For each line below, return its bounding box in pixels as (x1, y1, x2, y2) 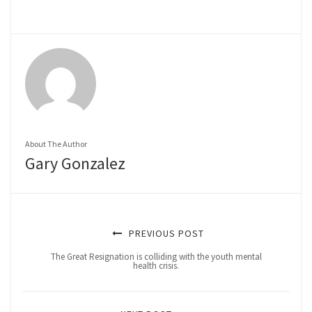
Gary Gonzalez (25, 153, 125, 175)
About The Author (25, 139, 87, 150)
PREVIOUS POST (125, 227, 204, 240)
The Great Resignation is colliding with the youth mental (50, 251, 262, 263)
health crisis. (133, 260, 179, 272)
